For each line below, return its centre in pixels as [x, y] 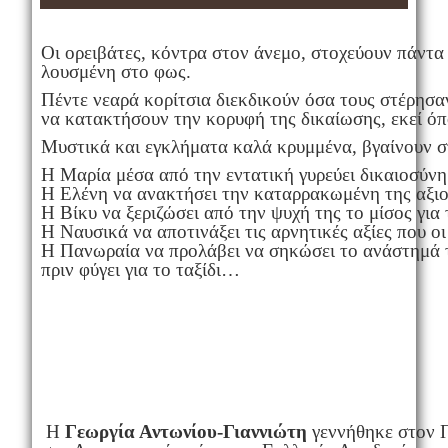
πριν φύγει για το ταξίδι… [140, 270]
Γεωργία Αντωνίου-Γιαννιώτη [185, 432]
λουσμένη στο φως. [115, 72]
